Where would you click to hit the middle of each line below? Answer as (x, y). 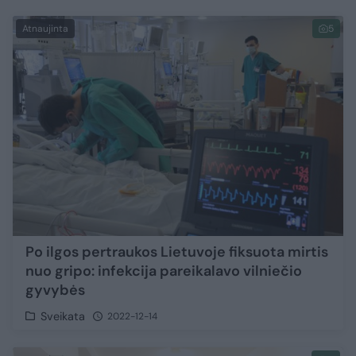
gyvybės (55, 290)
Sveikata (63, 316)
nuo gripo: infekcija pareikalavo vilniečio (164, 271)
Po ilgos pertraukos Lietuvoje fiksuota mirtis (177, 252)
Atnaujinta (45, 28)
